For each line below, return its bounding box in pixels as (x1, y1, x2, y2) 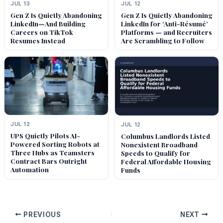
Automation (10, 164, 49, 174)
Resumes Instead (10, 36, 65, 45)
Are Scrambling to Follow (121, 36, 205, 45)
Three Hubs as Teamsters (10, 147, 95, 157)
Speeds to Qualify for (121, 148, 190, 157)
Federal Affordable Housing (121, 156, 211, 166)
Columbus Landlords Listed (121, 131, 210, 140)
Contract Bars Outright (10, 156, 87, 165)
